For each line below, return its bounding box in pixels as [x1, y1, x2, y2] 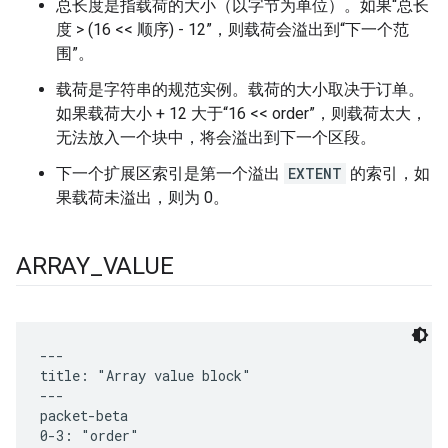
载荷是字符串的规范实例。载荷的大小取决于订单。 [56, 80, 424, 100]
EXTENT [288, 164, 342, 184]
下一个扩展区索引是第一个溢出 [56, 164, 284, 184]
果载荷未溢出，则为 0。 [56, 188, 229, 208]
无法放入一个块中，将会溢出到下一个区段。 [56, 128, 376, 148]
